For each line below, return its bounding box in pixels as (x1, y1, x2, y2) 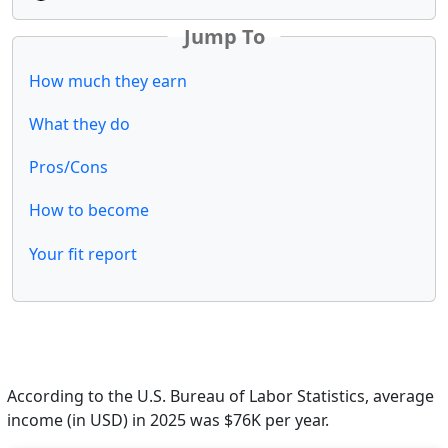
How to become (29, 199, 149, 222)
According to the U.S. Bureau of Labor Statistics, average (7, 384, 434, 407)
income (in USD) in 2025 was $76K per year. (7, 408, 329, 431)
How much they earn (29, 69, 187, 92)
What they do (29, 113, 130, 136)
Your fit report (29, 242, 137, 265)
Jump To (183, 22, 265, 50)
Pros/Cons (29, 156, 108, 179)
